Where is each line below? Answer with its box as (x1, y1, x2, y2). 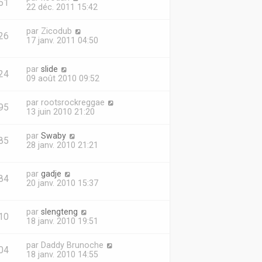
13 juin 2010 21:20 (26, 107, 95, 116)
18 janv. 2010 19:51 (26, 216, 98, 226)
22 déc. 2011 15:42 (26, 2, 98, 12)
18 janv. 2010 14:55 (26, 250, 98, 259)
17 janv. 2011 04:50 (26, 36, 98, 45)
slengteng (40, 207, 78, 216)
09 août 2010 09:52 (26, 74, 99, 83)
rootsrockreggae (40, 98, 105, 107)
